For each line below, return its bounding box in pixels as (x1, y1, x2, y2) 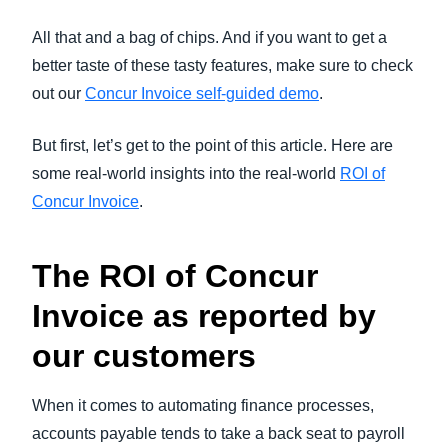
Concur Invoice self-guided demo (85, 85, 319, 102)
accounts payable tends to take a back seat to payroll (32, 425, 405, 442)
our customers (32, 338, 256, 374)
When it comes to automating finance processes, (32, 397, 374, 414)
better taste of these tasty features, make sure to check (32, 57, 413, 74)
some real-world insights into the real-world (32, 165, 340, 182)
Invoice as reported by (32, 298, 376, 334)
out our (32, 85, 85, 102)
